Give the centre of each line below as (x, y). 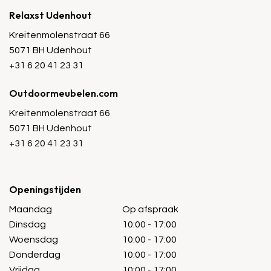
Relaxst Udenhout (51, 15)
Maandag (31, 209)
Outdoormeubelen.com (64, 93)
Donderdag (35, 254)
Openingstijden (45, 189)
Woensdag (34, 239)
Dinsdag (28, 224)
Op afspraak (150, 209)
